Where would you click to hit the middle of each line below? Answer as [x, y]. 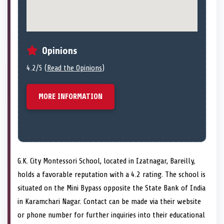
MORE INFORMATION [70, 96]
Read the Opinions [74, 68]
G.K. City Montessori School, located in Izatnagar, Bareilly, [106, 161]
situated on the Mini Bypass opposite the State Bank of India [111, 188]
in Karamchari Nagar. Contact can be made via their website [109, 201]
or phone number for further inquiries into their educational [111, 215]
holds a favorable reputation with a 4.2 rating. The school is [111, 174]
